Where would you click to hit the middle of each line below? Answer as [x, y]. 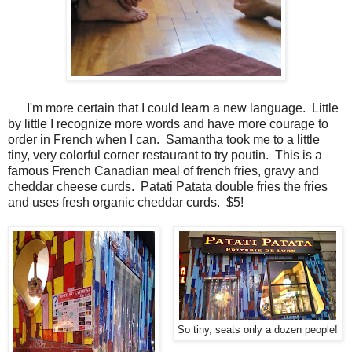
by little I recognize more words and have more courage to [168, 124]
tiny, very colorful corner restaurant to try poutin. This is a [165, 156]
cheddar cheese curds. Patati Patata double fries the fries [168, 187]
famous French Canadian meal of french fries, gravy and [163, 171]
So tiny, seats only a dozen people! [258, 330]
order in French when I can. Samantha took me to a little [164, 140]
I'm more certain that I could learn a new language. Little [173, 108]
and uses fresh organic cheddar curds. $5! [126, 203]
